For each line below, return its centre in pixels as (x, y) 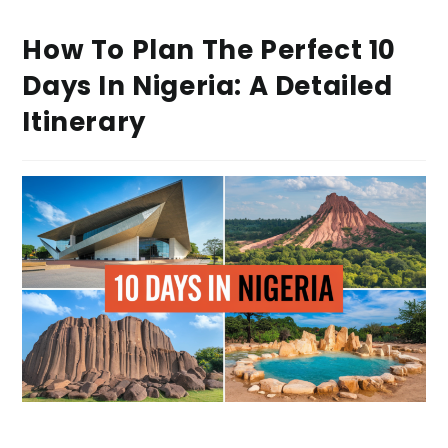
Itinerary (84, 122)
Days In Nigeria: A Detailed (207, 86)
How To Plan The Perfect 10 (209, 50)
